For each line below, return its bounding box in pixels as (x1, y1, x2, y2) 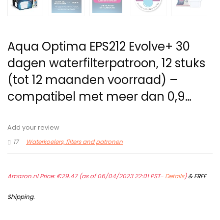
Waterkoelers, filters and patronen (26, 137, 123, 146)
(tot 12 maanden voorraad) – (7, 72, 178, 88)
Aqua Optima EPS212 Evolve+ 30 (7, 38, 190, 55)
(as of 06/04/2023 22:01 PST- (78, 172, 165, 181)
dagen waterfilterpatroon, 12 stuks (7, 55, 205, 72)
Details (165, 172, 184, 181)
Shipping (7, 192, 33, 201)
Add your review (7, 123, 59, 132)
